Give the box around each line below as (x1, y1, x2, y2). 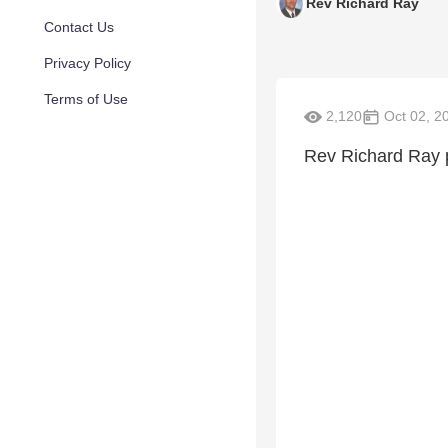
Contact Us (44, 19, 114, 35)
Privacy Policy (44, 55, 131, 71)
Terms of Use (44, 91, 128, 107)
